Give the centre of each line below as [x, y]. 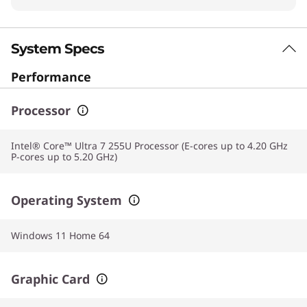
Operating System [66, 200]
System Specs [58, 49]
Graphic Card [50, 279]
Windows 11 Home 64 [60, 235]
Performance [51, 77]
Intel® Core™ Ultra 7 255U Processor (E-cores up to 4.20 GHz [149, 146]
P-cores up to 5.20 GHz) [64, 157]
